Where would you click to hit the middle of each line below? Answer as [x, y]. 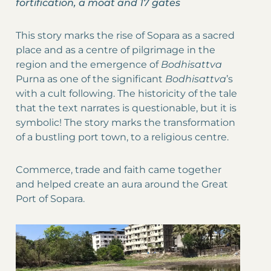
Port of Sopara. [50, 199]
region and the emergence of [88, 65]
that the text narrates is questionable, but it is [126, 108]
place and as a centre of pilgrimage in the [116, 50]
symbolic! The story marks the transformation [126, 123]
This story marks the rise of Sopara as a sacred [125, 36]
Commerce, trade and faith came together [119, 170]
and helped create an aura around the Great [122, 184]
